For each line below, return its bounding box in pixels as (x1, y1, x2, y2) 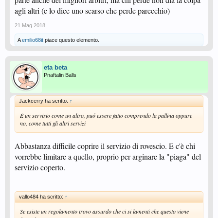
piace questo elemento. (43, 37, 99, 43)
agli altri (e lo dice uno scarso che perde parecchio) (15, 5, 170, 16)
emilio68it (22, 37, 43, 43)
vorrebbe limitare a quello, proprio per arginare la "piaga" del (15, 151, 201, 162)
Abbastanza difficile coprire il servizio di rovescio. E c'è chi (15, 141, 195, 151)
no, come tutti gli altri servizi (20, 119, 86, 127)
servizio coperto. (15, 162, 65, 173)
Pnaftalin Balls (44, 72, 76, 78)
